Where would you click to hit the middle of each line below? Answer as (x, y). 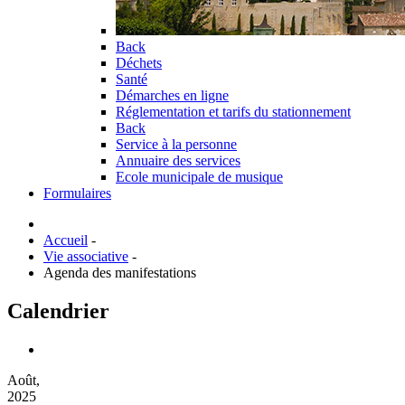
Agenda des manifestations (120, 273)
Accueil (66, 240)
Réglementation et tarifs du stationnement (233, 112)
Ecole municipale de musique (199, 177)
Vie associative (86, 256)
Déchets (139, 63)
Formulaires (77, 193)
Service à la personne (176, 144)
